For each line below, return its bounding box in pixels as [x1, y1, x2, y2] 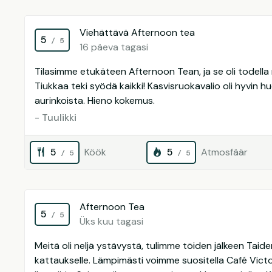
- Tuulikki [35, 111, 76, 124]
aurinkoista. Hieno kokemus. [35, 94, 155, 107]
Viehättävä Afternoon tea [80, 26, 195, 39]
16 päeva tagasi [80, 41, 148, 53]
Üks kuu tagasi [80, 215, 143, 228]
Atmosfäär [201, 146, 248, 158]
